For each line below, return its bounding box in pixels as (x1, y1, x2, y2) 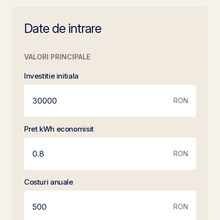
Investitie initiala (24, 71, 79, 81)
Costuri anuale (24, 177, 73, 187)
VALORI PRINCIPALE (24, 53, 90, 61)
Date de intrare (24, 21, 102, 36)
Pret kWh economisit (24, 124, 94, 134)
